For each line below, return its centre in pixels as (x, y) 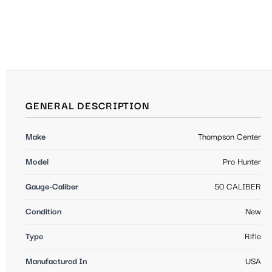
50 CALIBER (238, 187)
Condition (43, 212)
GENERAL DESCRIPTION (88, 107)
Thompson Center (229, 138)
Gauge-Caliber (52, 187)
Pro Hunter (242, 162)
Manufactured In (56, 262)
